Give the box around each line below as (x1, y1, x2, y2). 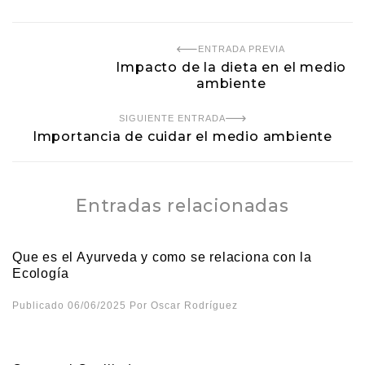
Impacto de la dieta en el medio (116, 59, 347, 75)
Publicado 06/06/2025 (12, 299, 126, 311)
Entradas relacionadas (76, 194, 289, 216)
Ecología (12, 266, 69, 280)
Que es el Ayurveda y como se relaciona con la (12, 249, 312, 264)
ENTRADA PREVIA (198, 43, 286, 54)
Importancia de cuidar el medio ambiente (32, 128, 333, 144)
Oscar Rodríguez (151, 299, 238, 311)
